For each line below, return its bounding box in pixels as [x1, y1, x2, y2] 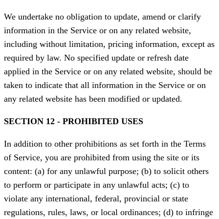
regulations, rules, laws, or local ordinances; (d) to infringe [4, 207, 213, 218]
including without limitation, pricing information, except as [4, 39, 215, 49]
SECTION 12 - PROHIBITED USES [4, 116, 143, 127]
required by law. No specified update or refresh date [4, 53, 189, 63]
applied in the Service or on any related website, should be [4, 66, 212, 77]
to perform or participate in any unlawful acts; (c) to [4, 180, 189, 190]
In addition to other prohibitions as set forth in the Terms [4, 139, 206, 149]
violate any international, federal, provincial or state [4, 194, 188, 204]
